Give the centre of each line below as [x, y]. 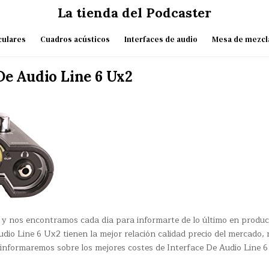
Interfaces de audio [161, 39]
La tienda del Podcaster [134, 13]
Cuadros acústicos [75, 39]
